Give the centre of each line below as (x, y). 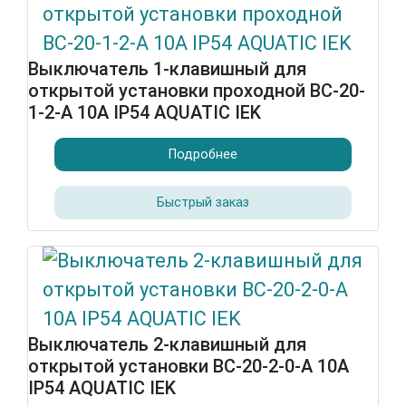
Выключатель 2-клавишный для (167, 344)
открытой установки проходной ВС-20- (197, 91)
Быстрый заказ (203, 202)
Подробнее (203, 154)
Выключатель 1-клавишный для (167, 69)
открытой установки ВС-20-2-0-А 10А (188, 366)
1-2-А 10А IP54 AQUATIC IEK (145, 112)
